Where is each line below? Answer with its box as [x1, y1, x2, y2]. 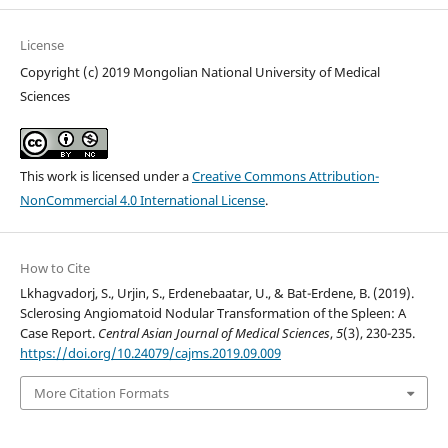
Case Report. [19, 323, 98, 342]
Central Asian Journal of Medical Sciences [97, 323, 330, 342]
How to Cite [19, 258, 90, 277]
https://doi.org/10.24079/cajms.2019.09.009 [19, 343, 281, 362]
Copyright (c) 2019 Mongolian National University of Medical [19, 62, 380, 81]
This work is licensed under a [19, 166, 192, 185]
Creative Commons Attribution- [191, 166, 379, 185]
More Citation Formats [33, 384, 169, 403]
